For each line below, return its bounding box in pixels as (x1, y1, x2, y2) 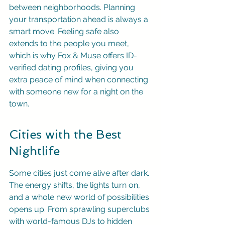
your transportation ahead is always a (9, 15, 150, 24)
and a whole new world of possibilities (9, 192, 151, 202)
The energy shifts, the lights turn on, (9, 180, 142, 190)
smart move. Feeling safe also (9, 27, 121, 36)
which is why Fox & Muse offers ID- (9, 51, 137, 60)
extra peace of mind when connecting (9, 75, 150, 84)
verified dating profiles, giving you (9, 63, 136, 72)
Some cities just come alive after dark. (9, 168, 151, 178)
